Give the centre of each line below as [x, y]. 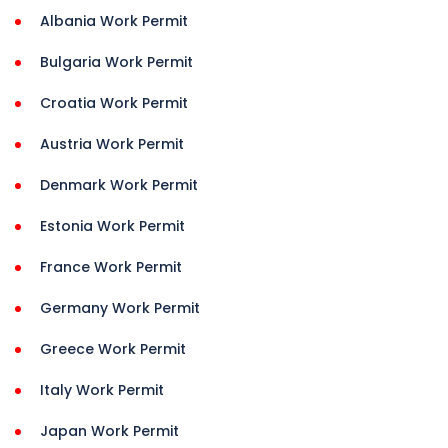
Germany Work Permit [120, 308]
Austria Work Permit [112, 144]
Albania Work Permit [114, 21]
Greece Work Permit [113, 349]
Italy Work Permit [102, 390]
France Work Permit [111, 267]
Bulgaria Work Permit [116, 62]
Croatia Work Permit [114, 103]
